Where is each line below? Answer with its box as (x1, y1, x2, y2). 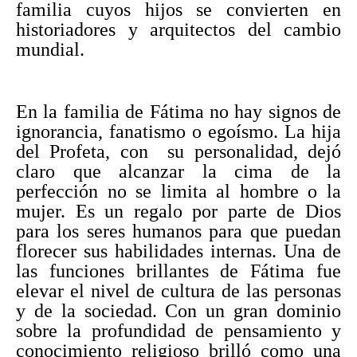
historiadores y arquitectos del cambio (16, 18, 341, 40)
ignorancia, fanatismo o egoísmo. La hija (16, 120, 341, 142)
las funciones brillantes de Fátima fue (16, 260, 341, 281)
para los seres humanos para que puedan (16, 220, 341, 241)
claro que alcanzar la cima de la (16, 160, 341, 182)
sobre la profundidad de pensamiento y (16, 320, 341, 341)
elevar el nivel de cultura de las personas (16, 280, 341, 301)
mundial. (16, 38, 84, 60)
